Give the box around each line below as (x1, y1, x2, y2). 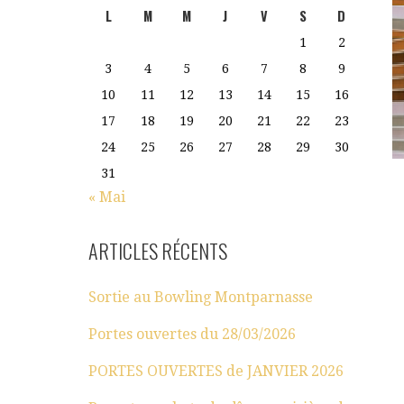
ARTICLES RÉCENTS (88, 235, 228, 265)
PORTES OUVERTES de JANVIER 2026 (88, 362, 344, 380)
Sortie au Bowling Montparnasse (88, 288, 314, 306)
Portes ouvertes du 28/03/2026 (88, 325, 297, 343)
